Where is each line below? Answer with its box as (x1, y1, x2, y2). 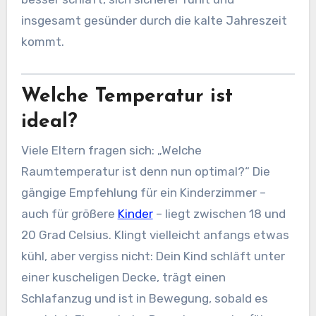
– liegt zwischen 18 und (152, 206, 286, 221)
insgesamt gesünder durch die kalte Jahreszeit (20, 13, 287, 28)
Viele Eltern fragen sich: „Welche (20, 142, 202, 157)
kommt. (20, 35, 64, 49)
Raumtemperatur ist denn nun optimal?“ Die (20, 164, 270, 178)
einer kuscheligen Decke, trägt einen (20, 269, 226, 284)
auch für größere (20, 206, 118, 221)
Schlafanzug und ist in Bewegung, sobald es (20, 291, 268, 305)
